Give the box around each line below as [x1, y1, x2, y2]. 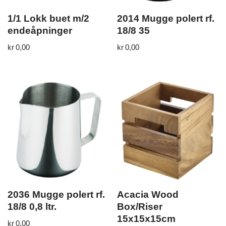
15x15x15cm [117, 213, 176, 224]
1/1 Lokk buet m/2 [8, 13, 89, 24]
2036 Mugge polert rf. [8, 189, 105, 200]
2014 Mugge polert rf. [117, 13, 215, 24]
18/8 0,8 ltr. [8, 201, 56, 212]
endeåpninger [8, 25, 72, 36]
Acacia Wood [117, 189, 179, 200]
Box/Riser [117, 201, 163, 212]
